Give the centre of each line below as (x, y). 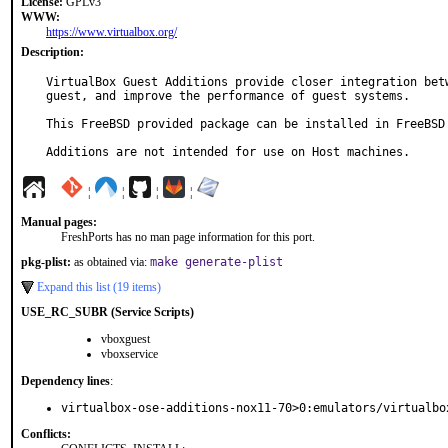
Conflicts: (46, 434)
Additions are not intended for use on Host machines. (228, 152)
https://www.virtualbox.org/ (111, 32)
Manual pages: (59, 222)
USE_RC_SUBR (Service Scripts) (107, 312)
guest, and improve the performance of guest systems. (228, 96)
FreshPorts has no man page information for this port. (188, 237)
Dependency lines (65, 381)
